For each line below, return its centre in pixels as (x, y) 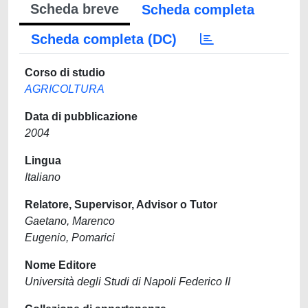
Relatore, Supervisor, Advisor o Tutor (121, 205)
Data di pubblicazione (81, 117)
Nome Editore (60, 265)
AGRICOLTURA (65, 89)
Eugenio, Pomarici (70, 238)
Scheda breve (75, 9)
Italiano (43, 177)
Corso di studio (65, 73)
